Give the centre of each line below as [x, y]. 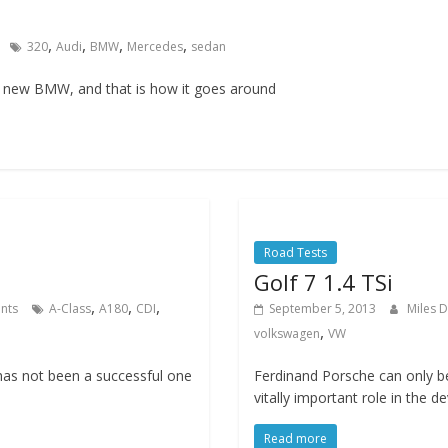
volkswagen [286, 333]
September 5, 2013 [322, 308]
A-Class [70, 308]
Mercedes [155, 46]
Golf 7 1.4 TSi [323, 282]
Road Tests [295, 252]
